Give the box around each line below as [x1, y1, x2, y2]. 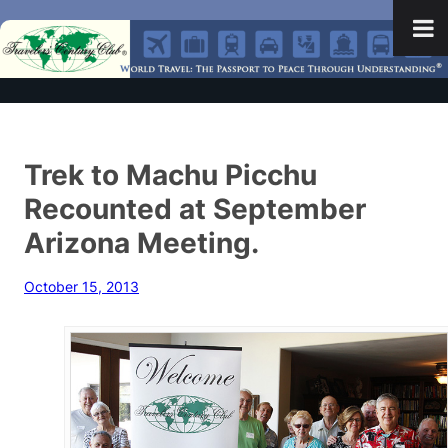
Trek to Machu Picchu [24, 157, 317, 193]
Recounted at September [24, 191, 366, 227]
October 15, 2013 [24, 279, 139, 296]
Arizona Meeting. [24, 225, 259, 261]
